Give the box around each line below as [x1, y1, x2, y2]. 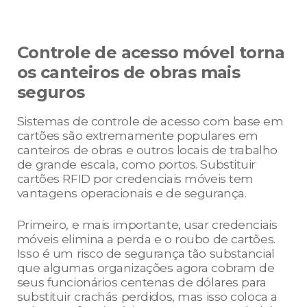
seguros [16, 82, 85, 103]
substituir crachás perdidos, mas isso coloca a [16, 289, 278, 304]
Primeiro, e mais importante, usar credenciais [16, 217, 278, 232]
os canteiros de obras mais [16, 62, 241, 83]
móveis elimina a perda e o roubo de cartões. [16, 232, 275, 247]
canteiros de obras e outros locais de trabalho [16, 143, 278, 158]
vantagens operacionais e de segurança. [16, 186, 247, 201]
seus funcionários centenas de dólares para [16, 275, 267, 290]
